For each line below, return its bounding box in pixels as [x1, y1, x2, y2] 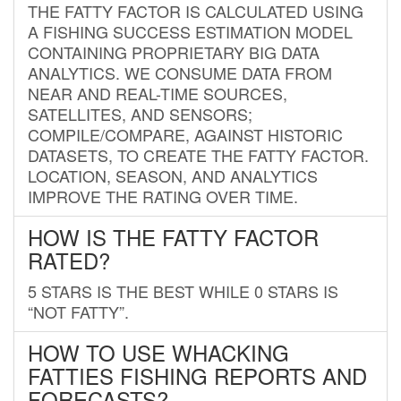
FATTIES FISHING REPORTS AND [28, 359, 367, 391]
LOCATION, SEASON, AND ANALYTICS [28, 163, 318, 187]
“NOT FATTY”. [28, 299, 129, 323]
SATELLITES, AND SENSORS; [28, 101, 252, 125]
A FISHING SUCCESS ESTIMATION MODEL [28, 19, 353, 43]
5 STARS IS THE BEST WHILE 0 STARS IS [28, 278, 338, 303]
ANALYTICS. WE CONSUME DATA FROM [28, 60, 332, 84]
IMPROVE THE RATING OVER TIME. [28, 183, 298, 208]
